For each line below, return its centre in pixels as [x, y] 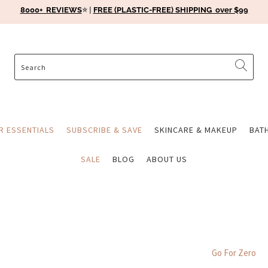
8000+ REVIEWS [51, 10]
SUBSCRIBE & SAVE [104, 130]
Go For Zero [234, 252]
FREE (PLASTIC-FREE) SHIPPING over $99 [170, 10]
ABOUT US [167, 159]
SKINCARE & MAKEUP [196, 130]
